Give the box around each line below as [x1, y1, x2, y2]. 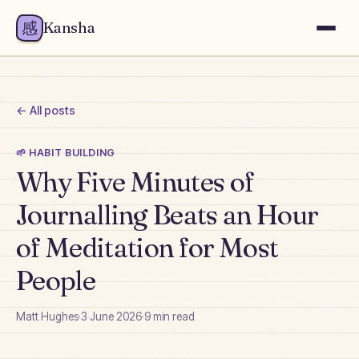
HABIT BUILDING [29, 146, 115, 159]
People [16, 263, 95, 297]
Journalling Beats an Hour [16, 197, 319, 232]
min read [151, 309, 195, 323]
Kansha [43, 18, 95, 38]
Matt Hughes [16, 309, 79, 323]
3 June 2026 [81, 309, 142, 323]
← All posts [16, 103, 75, 117]
